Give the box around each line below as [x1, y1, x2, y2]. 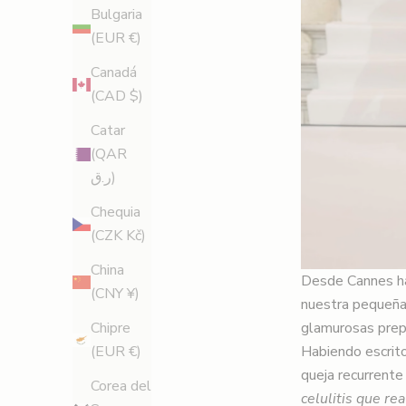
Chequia [91, 202, 140, 223]
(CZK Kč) [91, 226, 146, 246]
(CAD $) [91, 86, 143, 107]
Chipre [91, 318, 130, 339]
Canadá [91, 63, 137, 83]
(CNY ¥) [91, 284, 140, 304]
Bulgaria [91, 5, 142, 25]
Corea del [91, 376, 151, 397]
